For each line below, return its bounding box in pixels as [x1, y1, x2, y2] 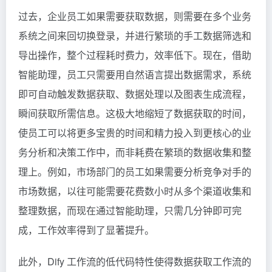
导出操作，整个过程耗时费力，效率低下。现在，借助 [18, 47, 251, 62]
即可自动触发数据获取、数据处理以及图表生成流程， [18, 86, 251, 101]
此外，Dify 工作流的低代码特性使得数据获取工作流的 [18, 254, 251, 268]
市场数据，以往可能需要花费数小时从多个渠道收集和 [18, 183, 251, 198]
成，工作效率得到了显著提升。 [18, 222, 154, 237]
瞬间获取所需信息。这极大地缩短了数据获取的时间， [18, 106, 251, 120]
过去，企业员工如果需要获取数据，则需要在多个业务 [18, 8, 251, 23]
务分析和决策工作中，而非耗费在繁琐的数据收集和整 [18, 144, 251, 159]
